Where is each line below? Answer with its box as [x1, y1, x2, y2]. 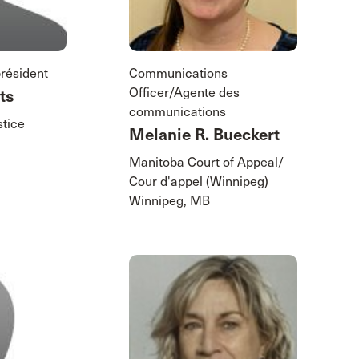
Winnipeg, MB [128, 192, 210, 208]
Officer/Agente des [128, 84, 240, 100]
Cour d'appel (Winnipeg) [128, 173, 268, 189]
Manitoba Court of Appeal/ [128, 154, 284, 170]
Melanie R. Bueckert [128, 124, 280, 145]
